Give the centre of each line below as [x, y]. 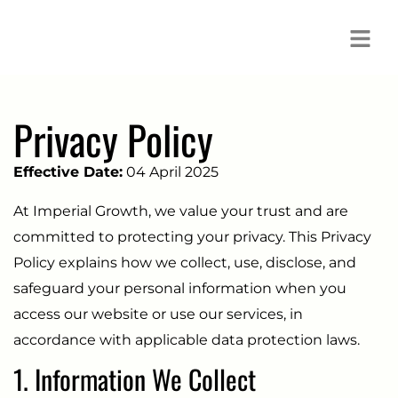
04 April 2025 [171, 171]
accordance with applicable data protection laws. [187, 339]
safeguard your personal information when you [180, 288]
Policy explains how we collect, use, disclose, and [185, 262]
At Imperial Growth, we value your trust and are [181, 211]
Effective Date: [68, 171]
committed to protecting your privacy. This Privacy [192, 236]
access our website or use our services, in [158, 314]
